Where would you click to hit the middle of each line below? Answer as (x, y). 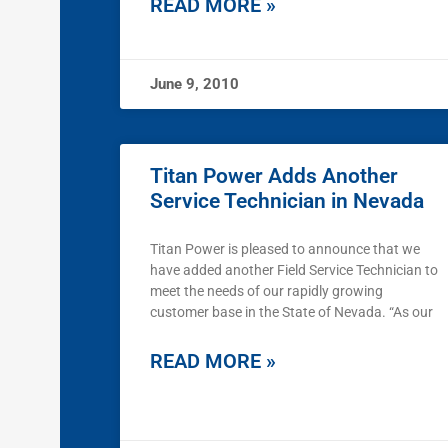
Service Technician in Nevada (287, 201)
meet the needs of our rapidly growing (266, 291)
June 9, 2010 (194, 84)
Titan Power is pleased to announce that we (285, 249)
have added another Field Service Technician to (294, 270)
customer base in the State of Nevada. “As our (291, 312)
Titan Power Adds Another (274, 176)
